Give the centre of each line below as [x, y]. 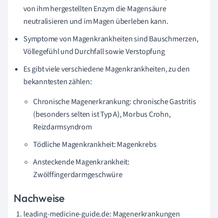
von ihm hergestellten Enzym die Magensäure [95, 9]
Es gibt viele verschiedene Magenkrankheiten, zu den [107, 69]
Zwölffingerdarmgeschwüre [78, 174]
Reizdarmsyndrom [63, 127]
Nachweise [39, 198]
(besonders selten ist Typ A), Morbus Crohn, [102, 114]
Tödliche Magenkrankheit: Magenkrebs [95, 144]
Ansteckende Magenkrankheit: [82, 162]
